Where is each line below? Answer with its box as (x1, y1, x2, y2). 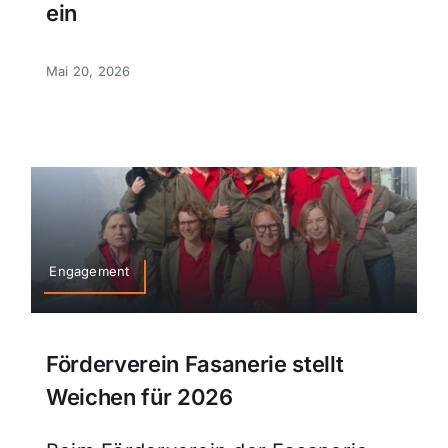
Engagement (49, 263, 130, 280)
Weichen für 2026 (45, 383, 233, 410)
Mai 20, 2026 (45, 63, 131, 80)
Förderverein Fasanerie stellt (45, 350, 344, 377)
